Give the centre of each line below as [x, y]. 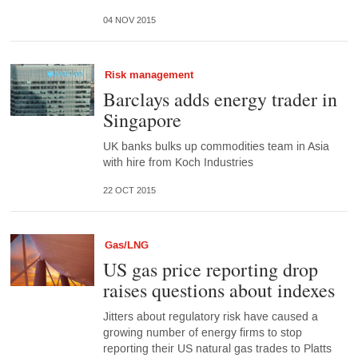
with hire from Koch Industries [178, 163]
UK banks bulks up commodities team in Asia [216, 147]
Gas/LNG [126, 246]
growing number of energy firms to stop [202, 333]
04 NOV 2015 [129, 20]
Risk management [149, 76]
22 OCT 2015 [129, 190]
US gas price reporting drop [210, 270]
